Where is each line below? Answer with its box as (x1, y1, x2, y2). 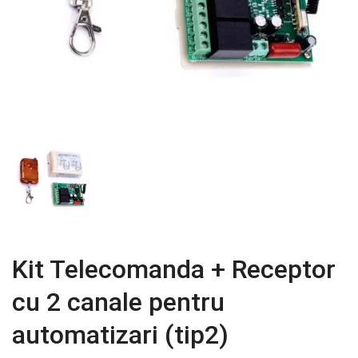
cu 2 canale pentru (12, 287, 225, 317)
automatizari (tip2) (12, 320, 229, 350)
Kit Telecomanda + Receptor (12, 254, 336, 284)
